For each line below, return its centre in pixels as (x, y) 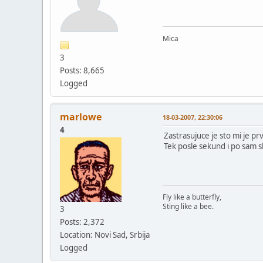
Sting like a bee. (188, 206)
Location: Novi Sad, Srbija (105, 235)
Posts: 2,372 (82, 222)
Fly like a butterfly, (192, 197)
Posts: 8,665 (82, 70)
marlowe (81, 117)
